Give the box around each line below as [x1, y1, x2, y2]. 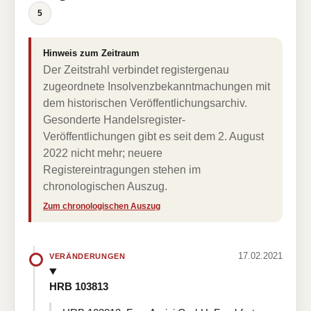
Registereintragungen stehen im [43, 164, 201, 176]
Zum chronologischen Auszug [43, 201, 160, 211]
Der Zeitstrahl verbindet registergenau [43, 64, 229, 76]
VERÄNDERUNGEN [49, 251, 126, 260]
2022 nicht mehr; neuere [43, 147, 162, 159]
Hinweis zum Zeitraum [43, 48, 140, 58]
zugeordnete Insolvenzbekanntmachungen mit [43, 81, 270, 92]
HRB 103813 [49, 280, 108, 292]
